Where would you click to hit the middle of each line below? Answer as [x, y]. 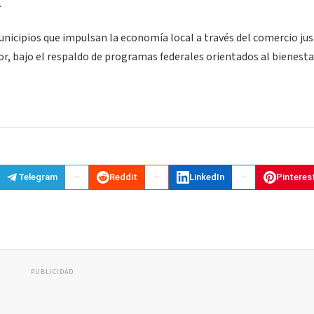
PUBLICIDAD [52, 272]
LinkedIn [207, 177]
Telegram [38, 177]
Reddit [123, 177]
